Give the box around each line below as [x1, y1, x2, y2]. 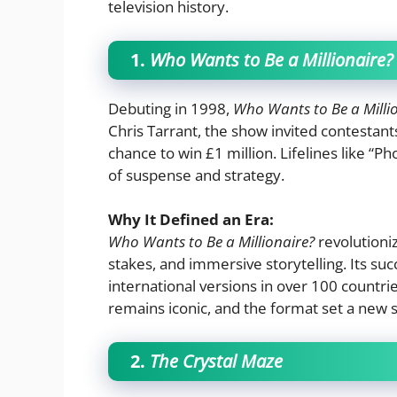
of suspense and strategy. [108, 164, 284, 185]
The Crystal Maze [150, 348, 283, 373]
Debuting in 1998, [108, 97, 233, 119]
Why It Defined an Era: [108, 209, 274, 230]
